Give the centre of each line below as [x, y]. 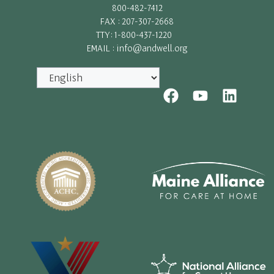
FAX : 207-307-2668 [137, 21]
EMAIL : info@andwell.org [137, 48]
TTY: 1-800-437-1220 [137, 34]
